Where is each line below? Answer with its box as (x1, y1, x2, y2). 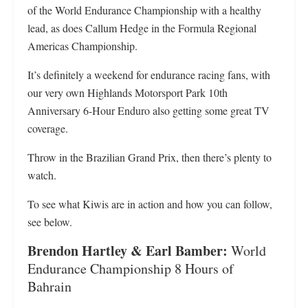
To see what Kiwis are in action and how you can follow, (27, 197, 272, 211)
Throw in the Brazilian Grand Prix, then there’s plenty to (27, 150, 272, 164)
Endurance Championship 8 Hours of (27, 259, 234, 278)
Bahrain (27, 277, 71, 296)
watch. (27, 168, 56, 182)
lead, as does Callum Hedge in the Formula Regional (27, 21, 256, 35)
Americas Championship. (27, 38, 137, 53)
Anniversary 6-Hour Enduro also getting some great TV (27, 103, 269, 118)
